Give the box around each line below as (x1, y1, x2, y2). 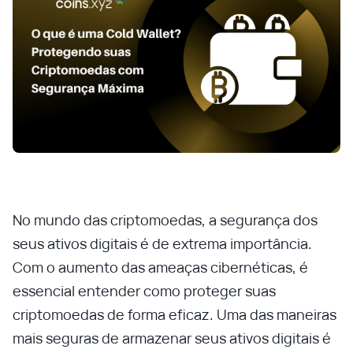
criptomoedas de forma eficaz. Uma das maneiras (13, 305, 336, 324)
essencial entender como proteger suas (13, 281, 276, 300)
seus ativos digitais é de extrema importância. (13, 234, 312, 253)
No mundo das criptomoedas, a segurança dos (13, 210, 318, 229)
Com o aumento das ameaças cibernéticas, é (13, 258, 308, 277)
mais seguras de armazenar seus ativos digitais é (13, 329, 331, 347)
